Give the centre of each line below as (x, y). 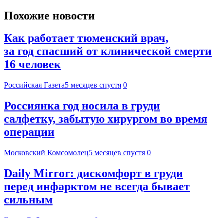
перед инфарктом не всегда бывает (97, 187)
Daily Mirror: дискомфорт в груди (93, 173)
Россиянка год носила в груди (82, 106)
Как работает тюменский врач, (86, 38)
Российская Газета (34, 85)
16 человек (32, 64)
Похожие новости (49, 15)
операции (29, 132)
